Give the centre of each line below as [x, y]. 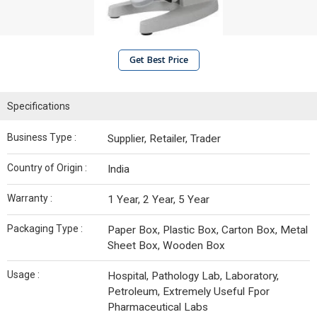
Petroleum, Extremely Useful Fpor [189, 292]
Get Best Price [158, 60]
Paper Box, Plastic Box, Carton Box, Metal [208, 230]
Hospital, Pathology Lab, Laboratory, [193, 276]
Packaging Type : [45, 229]
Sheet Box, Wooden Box [166, 246]
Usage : [23, 275]
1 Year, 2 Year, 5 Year [158, 200]
